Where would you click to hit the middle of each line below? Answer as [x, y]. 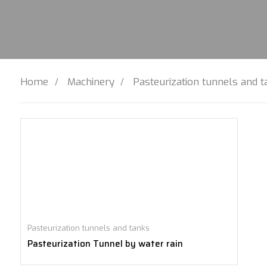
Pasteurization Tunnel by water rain [105, 243]
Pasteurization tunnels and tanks [88, 228]
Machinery [91, 82]
